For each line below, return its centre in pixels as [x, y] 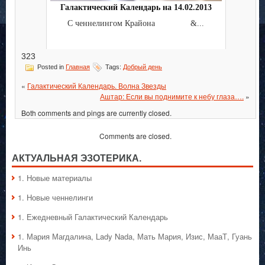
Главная [78, 67]
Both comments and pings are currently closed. [96, 113]
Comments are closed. [135, 136]
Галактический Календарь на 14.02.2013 [136, 8]
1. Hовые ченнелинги [55, 198]
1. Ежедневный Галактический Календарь [93, 217]
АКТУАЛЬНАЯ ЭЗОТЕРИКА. [77, 159]
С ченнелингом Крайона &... [136, 23]
